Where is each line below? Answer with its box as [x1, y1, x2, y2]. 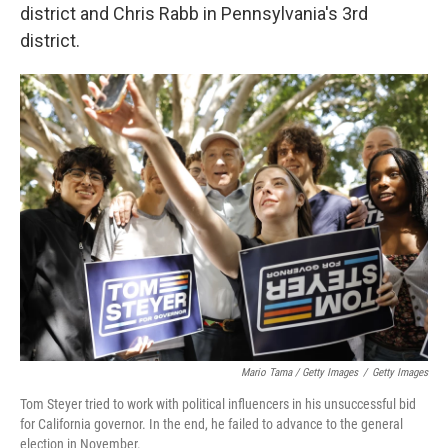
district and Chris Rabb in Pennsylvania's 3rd [20, 2, 368, 24]
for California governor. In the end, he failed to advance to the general [20, 415, 403, 432]
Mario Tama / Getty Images [241, 365, 358, 379]
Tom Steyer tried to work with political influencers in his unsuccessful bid [20, 395, 416, 412]
